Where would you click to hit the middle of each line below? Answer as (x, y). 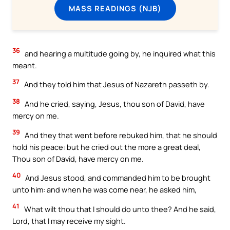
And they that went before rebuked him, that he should (120, 135)
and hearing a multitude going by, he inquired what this (119, 53)
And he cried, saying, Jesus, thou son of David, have (114, 104)
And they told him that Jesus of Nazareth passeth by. (116, 84)
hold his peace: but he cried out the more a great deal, (107, 147)
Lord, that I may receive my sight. (69, 221)
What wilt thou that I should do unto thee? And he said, (119, 209)
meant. (25, 65)
